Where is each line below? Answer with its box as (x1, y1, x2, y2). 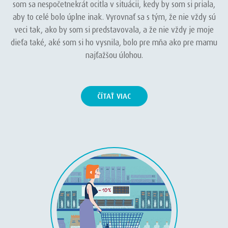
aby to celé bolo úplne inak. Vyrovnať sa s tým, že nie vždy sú (12, 12, 216, 22)
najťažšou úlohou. (85, 50, 143, 60)
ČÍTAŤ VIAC (97, 92, 131, 101)
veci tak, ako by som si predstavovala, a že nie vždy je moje (14, 25, 214, 35)
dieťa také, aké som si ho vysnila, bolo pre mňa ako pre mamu (11, 38, 217, 47)
